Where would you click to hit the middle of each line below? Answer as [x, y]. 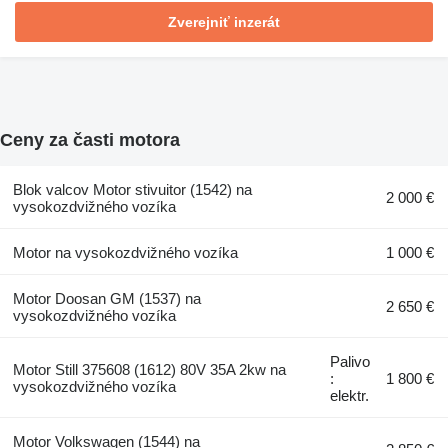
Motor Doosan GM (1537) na [106, 299]
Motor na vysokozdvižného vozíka [125, 253]
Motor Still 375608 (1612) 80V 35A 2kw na [149, 370]
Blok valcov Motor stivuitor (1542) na [132, 190]
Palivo [350, 362]
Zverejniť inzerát [224, 21]
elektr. [350, 396]
